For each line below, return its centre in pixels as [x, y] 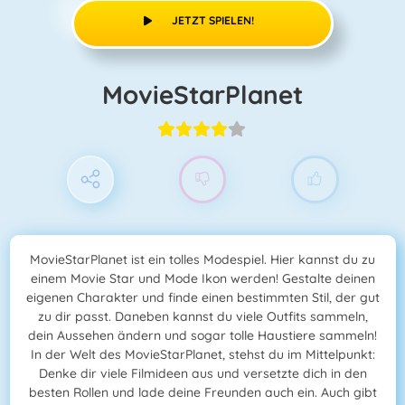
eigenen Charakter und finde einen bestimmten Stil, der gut [202, 298]
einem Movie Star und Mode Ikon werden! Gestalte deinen [202, 279]
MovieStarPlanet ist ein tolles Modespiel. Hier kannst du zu [202, 260]
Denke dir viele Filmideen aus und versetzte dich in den [202, 374]
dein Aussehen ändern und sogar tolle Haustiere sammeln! [202, 336]
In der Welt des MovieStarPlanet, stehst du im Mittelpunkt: [202, 355]
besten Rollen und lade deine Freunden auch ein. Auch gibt [202, 393]
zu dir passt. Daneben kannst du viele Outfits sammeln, [202, 317]
